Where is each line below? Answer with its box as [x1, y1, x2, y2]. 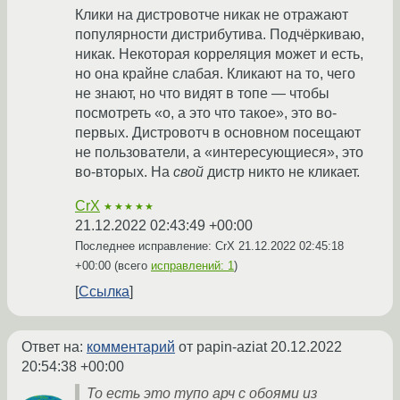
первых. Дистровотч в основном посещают [75, 125, 361, 141]
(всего [111, 259, 151, 273]
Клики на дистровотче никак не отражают [75, 7, 348, 23]
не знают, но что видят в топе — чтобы [75, 86, 329, 102]
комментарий [87, 339, 175, 355]
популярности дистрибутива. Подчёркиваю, [75, 27, 364, 43]
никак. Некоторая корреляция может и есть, [75, 46, 363, 62]
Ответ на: [21, 339, 87, 355]
